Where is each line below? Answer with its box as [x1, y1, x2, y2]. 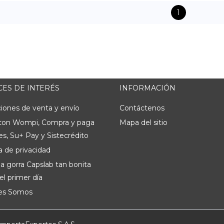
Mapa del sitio [119, 118, 167, 127]
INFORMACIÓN [119, 83, 175, 92]
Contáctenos [119, 103, 164, 112]
